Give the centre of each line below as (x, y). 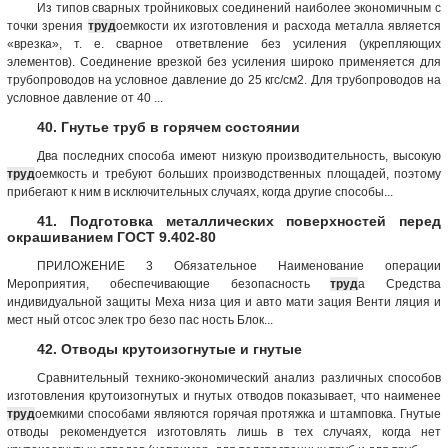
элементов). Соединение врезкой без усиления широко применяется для (224, 61)
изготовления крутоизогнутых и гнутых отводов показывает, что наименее (224, 395)
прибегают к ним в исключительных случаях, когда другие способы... (200, 191)
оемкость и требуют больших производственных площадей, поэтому (238, 173)
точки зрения (47, 25)
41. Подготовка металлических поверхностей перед (239, 220)
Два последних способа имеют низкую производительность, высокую (239, 155)
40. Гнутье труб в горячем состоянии (168, 126)
